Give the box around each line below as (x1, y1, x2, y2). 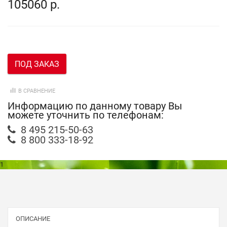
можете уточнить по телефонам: (8, 109, 164, 122)
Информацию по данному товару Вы (8, 100, 182, 112)
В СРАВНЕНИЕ (18, 88, 55, 95)
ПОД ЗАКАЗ (15, 59, 59, 69)
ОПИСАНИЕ (16, 215, 50, 223)
